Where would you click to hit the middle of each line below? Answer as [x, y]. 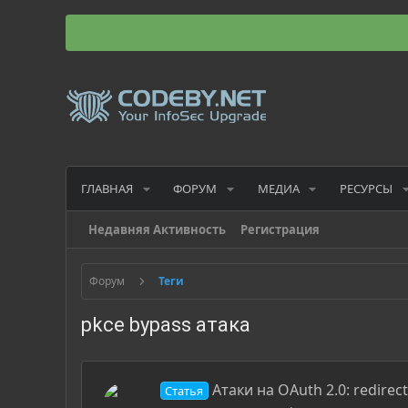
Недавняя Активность [157, 230]
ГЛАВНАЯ [107, 188]
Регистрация [280, 230]
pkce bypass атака [166, 325]
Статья [184, 391]
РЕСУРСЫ [366, 188]
